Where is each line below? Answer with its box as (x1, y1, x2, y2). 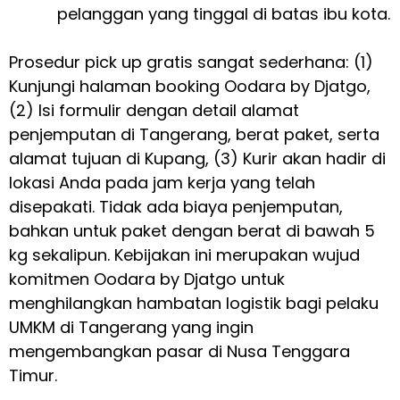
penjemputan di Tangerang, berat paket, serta (9, 123, 379, 146)
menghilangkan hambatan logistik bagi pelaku (9, 292, 379, 315)
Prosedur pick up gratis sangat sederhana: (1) (9, 51, 373, 74)
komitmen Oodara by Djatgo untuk (9, 268, 285, 291)
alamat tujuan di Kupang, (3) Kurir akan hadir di (9, 147, 386, 171)
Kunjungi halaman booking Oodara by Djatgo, (9, 75, 371, 98)
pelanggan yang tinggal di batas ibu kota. (57, 3, 390, 26)
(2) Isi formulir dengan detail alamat (9, 99, 299, 122)
